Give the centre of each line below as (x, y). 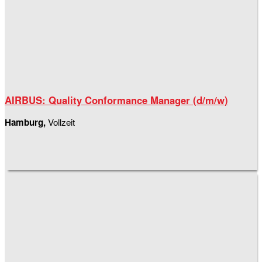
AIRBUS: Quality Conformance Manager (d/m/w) (116, 100)
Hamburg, (26, 123)
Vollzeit (61, 122)
